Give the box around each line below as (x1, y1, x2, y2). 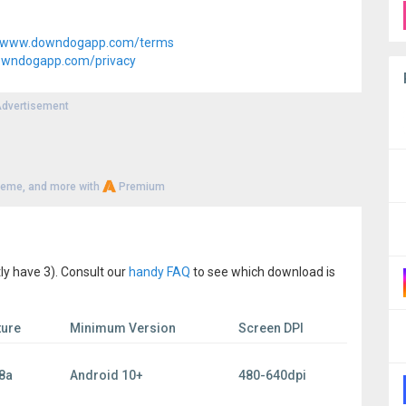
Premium (116, 180, 165, 193)
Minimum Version (70, 321, 176, 335)
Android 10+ (70, 368, 143, 382)
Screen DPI (238, 321, 304, 335)
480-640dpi (238, 368, 306, 382)
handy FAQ (129, 265, 190, 279)
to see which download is (190, 265, 335, 279)
